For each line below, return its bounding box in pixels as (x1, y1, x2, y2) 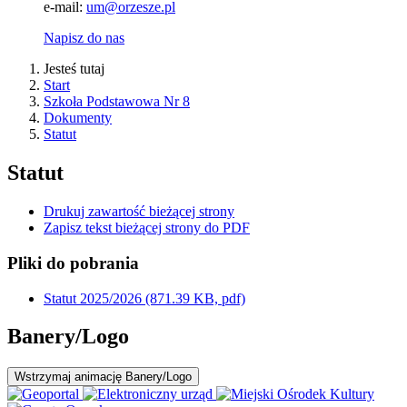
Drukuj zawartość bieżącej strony (44, 203, 234, 220)
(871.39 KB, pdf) (145, 290, 245, 306)
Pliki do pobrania (7, 253, 139, 273)
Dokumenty (44, 110, 112, 126)
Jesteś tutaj (44, 61, 104, 77)
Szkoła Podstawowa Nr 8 (44, 94, 190, 110)
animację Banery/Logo (74, 370, 192, 384)
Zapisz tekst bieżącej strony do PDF (44, 220, 250, 236)
